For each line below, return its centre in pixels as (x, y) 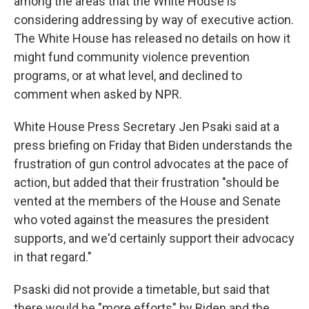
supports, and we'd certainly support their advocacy (154, 239)
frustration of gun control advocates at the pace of (151, 164)
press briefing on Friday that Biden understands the (153, 146)
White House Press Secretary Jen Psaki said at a (147, 127)
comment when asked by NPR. (98, 94)
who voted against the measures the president (141, 220)
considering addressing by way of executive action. (154, 20)
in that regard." (53, 257)
